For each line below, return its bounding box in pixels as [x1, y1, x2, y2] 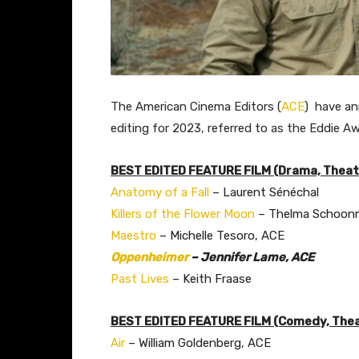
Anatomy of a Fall [111, 184, 209, 200]
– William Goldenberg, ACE [125, 335, 271, 350]
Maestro [111, 228, 156, 243]
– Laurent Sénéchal [209, 184, 319, 200]
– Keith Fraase [169, 271, 252, 286]
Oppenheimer [111, 249, 188, 264]
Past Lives [111, 271, 169, 286]
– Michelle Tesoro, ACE [156, 228, 284, 243]
